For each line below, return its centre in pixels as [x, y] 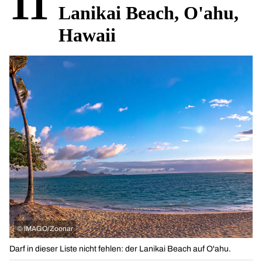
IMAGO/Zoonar [49, 229]
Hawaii [87, 35]
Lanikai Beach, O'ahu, [149, 13]
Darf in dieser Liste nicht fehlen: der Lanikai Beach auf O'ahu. [120, 249]
